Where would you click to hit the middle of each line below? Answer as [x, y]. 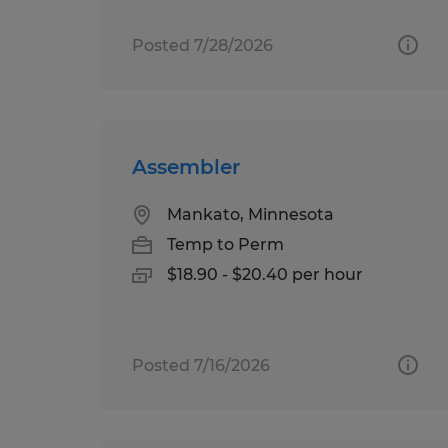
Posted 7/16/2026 [201, 365]
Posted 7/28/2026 [202, 45]
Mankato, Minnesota [250, 214]
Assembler [186, 166]
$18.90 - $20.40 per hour [265, 274]
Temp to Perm [225, 244]
